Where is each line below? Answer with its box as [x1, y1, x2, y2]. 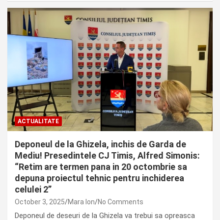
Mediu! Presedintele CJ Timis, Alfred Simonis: [15, 150, 200, 161]
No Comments [98, 198, 143, 206]
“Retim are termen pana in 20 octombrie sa [15, 162, 187, 172]
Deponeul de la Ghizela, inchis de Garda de [15, 139, 186, 150]
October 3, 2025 [15, 198, 65, 206]
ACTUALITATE [18, 118, 59, 125]
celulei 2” [15, 184, 52, 195]
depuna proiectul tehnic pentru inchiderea [15, 173, 184, 184]
